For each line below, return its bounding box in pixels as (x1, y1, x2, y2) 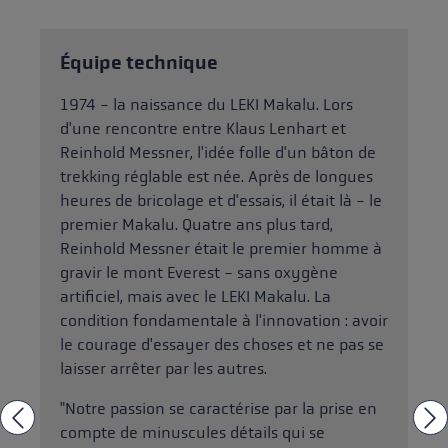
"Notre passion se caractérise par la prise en (60, 399, 377, 419)
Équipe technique (60, 52, 218, 75)
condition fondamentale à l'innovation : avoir (60, 311, 388, 331)
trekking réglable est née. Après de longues (60, 167, 373, 187)
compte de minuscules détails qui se (60, 423, 325, 443)
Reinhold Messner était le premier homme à (60, 239, 382, 259)
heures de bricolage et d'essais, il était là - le (60, 191, 382, 211)
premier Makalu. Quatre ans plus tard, (60, 215, 333, 235)
